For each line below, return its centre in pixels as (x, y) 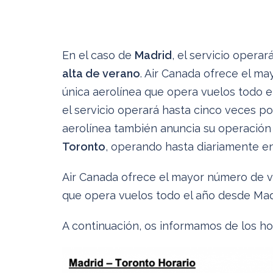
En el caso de (98, 55)
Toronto (84, 146)
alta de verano (101, 73)
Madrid (153, 55)
